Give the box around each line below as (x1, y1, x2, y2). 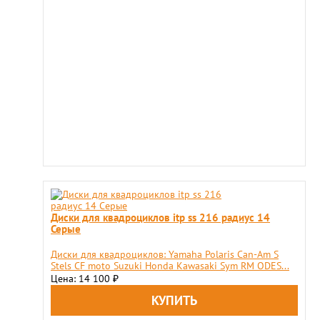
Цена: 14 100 (51, 272, 113, 285)
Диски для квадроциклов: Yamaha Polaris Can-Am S (51, 248, 279, 261)
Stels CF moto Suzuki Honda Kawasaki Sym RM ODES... (51, 259, 289, 272)
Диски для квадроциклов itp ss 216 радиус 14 (51, 210, 270, 224)
